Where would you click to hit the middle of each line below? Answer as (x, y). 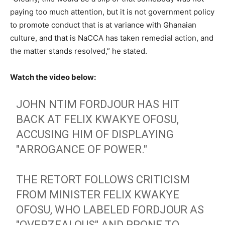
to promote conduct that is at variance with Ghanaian (103, 25)
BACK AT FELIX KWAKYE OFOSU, (98, 119)
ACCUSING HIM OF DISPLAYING (95, 134)
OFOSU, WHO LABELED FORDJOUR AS (110, 209)
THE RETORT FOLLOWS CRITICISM (103, 179)
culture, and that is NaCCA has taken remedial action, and (112, 38)
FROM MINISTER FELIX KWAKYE (98, 194)
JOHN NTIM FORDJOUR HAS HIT (98, 104)
